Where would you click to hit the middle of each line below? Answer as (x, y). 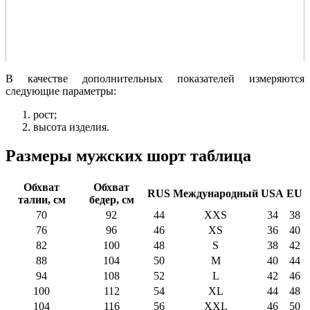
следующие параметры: (61, 91)
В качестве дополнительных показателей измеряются (155, 78)
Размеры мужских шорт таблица (128, 156)
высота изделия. (71, 127)
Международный (216, 194)
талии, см (42, 200)
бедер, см (111, 200)
